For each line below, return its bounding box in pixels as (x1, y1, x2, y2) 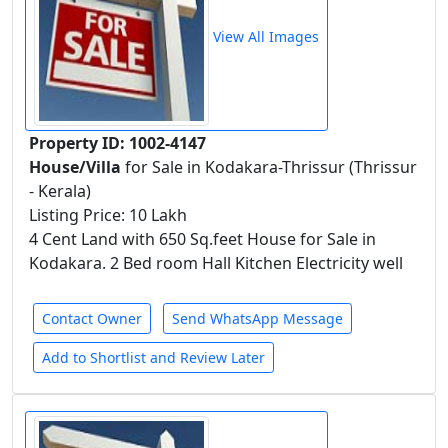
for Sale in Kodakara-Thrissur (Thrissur (125, 156, 417, 178)
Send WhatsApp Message (172, 309, 343, 328)
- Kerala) (29, 180, 91, 202)
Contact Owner (42, 309, 142, 328)
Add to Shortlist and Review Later (42, 348, 265, 367)
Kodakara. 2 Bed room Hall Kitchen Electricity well (29, 252, 403, 274)
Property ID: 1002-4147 (29, 132, 206, 154)
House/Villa (29, 156, 125, 178)
